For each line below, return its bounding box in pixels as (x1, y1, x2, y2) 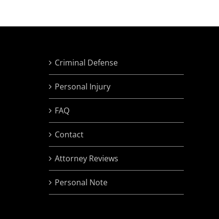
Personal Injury (55, 81, 110, 92)
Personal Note (55, 177, 108, 188)
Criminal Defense (55, 57, 118, 68)
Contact (55, 129, 84, 140)
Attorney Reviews (55, 153, 118, 164)
